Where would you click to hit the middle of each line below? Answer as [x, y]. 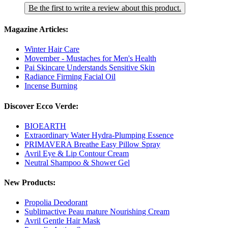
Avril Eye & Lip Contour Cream [77, 153]
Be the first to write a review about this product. [105, 8]
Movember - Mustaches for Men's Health [90, 59]
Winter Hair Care [52, 49]
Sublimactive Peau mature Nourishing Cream [97, 212]
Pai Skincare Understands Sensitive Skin [90, 68]
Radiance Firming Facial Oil [70, 77]
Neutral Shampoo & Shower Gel [77, 162]
